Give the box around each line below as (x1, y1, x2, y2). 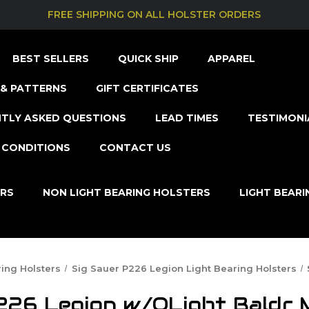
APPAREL (208, 52, 255, 65)
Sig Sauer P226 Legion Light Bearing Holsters (71, 262, 297, 274)
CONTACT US (99, 141, 171, 154)
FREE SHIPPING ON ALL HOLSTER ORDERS (48, 8, 261, 21)
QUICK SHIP (118, 52, 179, 65)
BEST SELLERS (12, 52, 89, 65)
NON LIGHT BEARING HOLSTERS (43, 186, 210, 199)
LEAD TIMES (155, 111, 219, 124)
